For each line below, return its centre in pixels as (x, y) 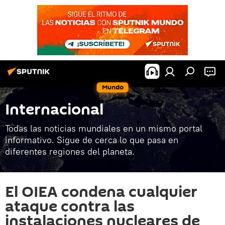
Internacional (54, 110)
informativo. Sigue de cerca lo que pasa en (92, 140)
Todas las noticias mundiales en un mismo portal (104, 128)
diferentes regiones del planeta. (70, 151)
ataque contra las (70, 207)
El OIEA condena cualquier (101, 192)
